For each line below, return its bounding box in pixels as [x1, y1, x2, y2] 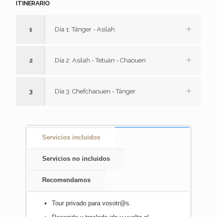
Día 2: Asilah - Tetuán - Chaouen [55, 57, 146, 64]
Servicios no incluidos [42, 155, 110, 162]
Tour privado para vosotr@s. [51, 199, 131, 207]
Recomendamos [42, 176, 91, 184]
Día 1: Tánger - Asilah [55, 26, 115, 33]
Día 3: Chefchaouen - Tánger [55, 88, 136, 95]
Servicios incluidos [42, 133, 100, 141]
